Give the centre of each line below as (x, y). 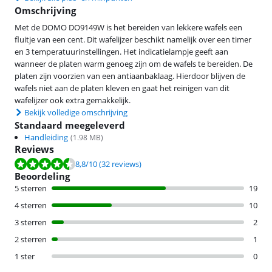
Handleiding (46, 138)
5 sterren (31, 189)
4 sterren (31, 206)
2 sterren (31, 240)
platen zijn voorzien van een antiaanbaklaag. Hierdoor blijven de (130, 76)
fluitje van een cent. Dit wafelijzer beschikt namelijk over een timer (133, 40)
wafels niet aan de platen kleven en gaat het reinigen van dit (122, 88)
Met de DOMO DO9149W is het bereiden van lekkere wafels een (128, 28)
